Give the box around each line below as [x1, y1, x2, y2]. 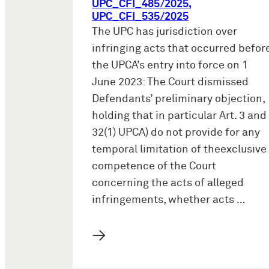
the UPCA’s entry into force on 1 [92, 60, 248, 71]
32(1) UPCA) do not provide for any [92, 127, 260, 139]
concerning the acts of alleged [92, 178, 244, 189]
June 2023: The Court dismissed [92, 77, 249, 88]
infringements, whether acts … [92, 195, 245, 206]
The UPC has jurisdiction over [92, 26, 237, 38]
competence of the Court [92, 161, 216, 172]
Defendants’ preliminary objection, [92, 94, 265, 105]
